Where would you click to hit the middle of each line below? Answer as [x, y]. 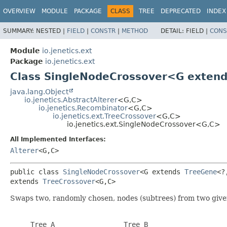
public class [36, 172]
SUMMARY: [20, 31]
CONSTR [103, 31]
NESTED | [51, 31]
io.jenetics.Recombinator [83, 108]
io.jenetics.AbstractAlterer [71, 100]
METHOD [135, 31]
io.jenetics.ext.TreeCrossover [104, 116]
